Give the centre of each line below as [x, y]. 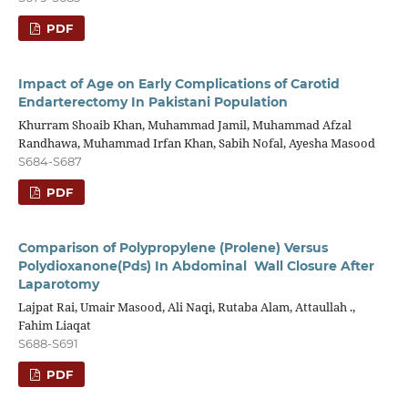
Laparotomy [58, 284]
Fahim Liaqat [54, 325]
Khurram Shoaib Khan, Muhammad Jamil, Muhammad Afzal [184, 124]
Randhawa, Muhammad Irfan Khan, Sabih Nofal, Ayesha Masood [196, 143]
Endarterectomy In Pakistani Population [153, 102]
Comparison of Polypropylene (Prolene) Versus [173, 247]
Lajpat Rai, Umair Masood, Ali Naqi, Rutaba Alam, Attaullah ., [186, 306]
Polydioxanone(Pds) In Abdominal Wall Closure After [196, 265]
